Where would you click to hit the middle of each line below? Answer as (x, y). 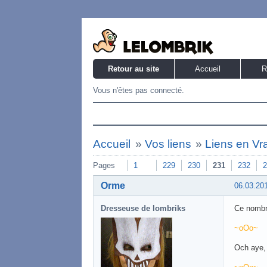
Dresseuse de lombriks (143, 208)
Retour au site (133, 69)
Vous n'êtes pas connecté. (139, 90)
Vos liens (168, 144)
